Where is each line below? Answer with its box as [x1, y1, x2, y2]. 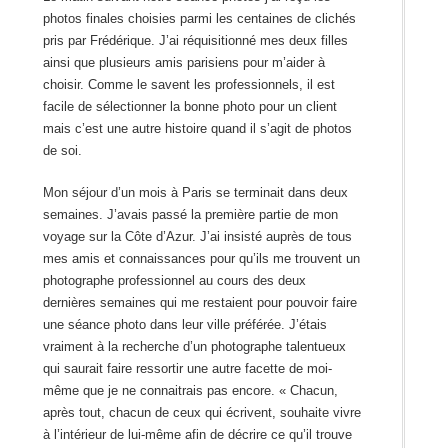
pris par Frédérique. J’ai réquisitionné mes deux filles [42, 33, 348, 49]
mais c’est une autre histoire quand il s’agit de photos [42, 121, 352, 137]
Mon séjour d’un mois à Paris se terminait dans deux [42, 185, 348, 201]
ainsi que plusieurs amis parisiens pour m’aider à [42, 55, 325, 71]
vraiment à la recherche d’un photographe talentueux [42, 339, 346, 355]
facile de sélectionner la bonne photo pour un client [42, 99, 337, 115]
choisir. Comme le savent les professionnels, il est [42, 77, 335, 93]
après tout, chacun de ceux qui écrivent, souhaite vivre [42, 405, 361, 421]
